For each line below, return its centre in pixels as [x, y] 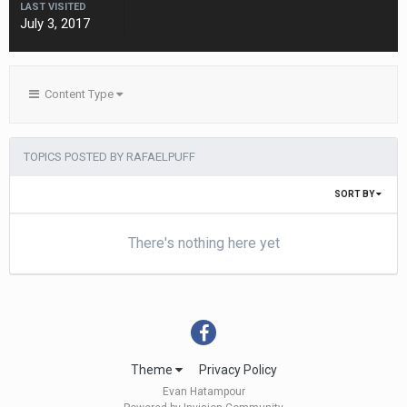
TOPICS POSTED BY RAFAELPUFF [109, 157]
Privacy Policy [238, 370]
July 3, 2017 [55, 24]
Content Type [78, 94]
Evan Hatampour [203, 392]
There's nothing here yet [203, 243]
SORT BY [355, 194]
